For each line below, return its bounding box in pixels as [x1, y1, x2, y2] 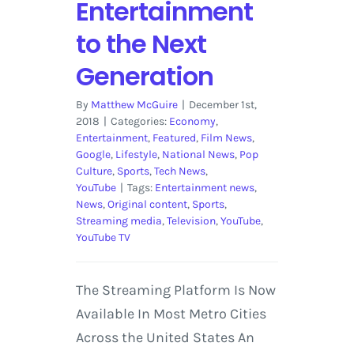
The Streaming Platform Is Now [75, 281, 276, 299]
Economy [168, 115, 216, 129]
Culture [75, 164, 112, 179]
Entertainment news [154, 181, 254, 195]
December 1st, [188, 98, 257, 112]
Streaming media [75, 214, 162, 228]
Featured [152, 131, 196, 145]
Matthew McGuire [90, 98, 178, 112]
